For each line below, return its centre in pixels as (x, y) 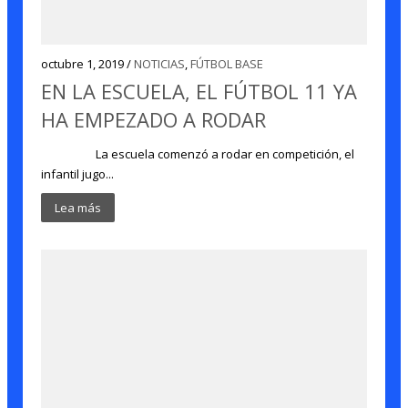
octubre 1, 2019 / (88, 64)
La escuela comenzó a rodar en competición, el (198, 154)
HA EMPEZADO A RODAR (154, 119)
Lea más (78, 208)
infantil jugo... (78, 174)
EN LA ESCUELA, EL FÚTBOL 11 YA (199, 91)
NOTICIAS (160, 64)
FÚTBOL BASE (227, 64)
